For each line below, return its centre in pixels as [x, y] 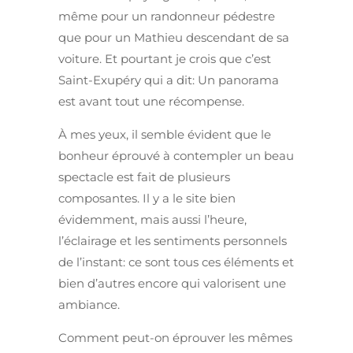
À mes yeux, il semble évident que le [165, 135]
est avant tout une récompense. [151, 102]
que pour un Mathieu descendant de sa [174, 38]
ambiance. [89, 305]
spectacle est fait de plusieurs [144, 177]
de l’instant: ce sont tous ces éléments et [176, 262]
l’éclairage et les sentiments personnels [173, 241]
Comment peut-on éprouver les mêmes [175, 338]
